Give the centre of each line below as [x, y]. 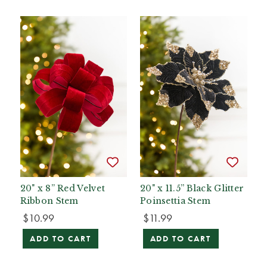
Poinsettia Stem [176, 201]
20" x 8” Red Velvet [63, 188]
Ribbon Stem [49, 201]
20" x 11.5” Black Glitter [192, 188]
